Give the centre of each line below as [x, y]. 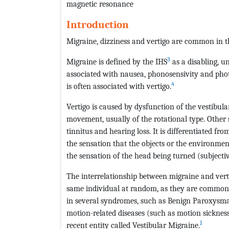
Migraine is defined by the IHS [117, 62]
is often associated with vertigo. [119, 86]
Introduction [98, 25]
